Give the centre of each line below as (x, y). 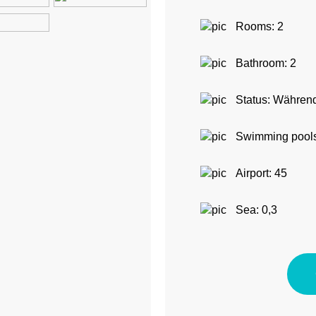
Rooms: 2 (260, 26)
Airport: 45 (261, 173)
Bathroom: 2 (266, 63)
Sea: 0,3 (256, 210)
